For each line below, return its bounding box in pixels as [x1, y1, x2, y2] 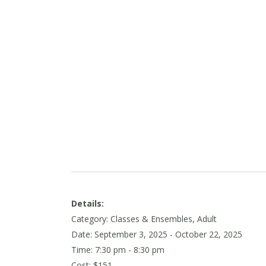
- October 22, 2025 [170, 228, 242, 240]
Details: [71, 197, 104, 209]
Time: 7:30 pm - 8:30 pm [71, 243, 164, 255]
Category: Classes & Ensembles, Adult [71, 213, 217, 224]
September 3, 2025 [94, 228, 167, 240]
